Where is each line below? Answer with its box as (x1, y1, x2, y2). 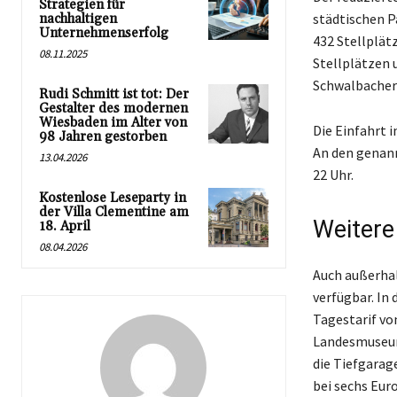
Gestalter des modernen (39, 99, 188, 117)
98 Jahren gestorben (39, 128, 167, 145)
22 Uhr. (312, 165, 354, 183)
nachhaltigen (39, 10, 117, 27)
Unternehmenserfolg (39, 24, 168, 42)
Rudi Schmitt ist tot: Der (39, 85, 189, 103)
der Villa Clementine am (39, 203, 189, 221)
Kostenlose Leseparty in (39, 189, 186, 206)
